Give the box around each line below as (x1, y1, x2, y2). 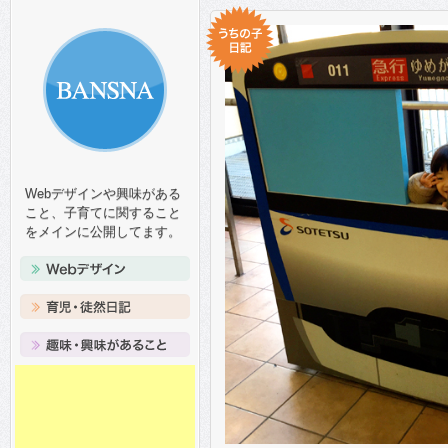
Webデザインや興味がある (25, 186, 181, 201)
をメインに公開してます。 (25, 224, 181, 239)
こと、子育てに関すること (25, 205, 181, 220)
